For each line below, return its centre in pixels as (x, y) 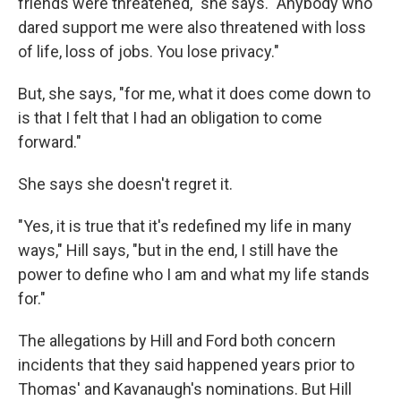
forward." (50, 142)
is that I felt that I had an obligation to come (170, 118)
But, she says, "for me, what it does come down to (194, 94)
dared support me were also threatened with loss (192, 27)
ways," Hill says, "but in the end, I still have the (178, 250)
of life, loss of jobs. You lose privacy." (149, 51)
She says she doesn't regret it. (125, 184)
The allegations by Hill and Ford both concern (177, 341)
